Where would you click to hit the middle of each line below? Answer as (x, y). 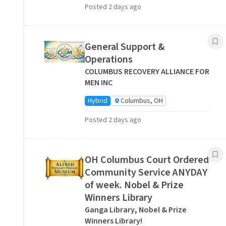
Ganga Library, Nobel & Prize (136, 210)
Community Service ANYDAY (146, 173)
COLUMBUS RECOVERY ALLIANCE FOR (147, 72)
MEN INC (99, 83)
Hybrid (98, 101)
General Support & (125, 47)
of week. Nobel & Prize (134, 185)
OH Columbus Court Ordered (147, 160)
